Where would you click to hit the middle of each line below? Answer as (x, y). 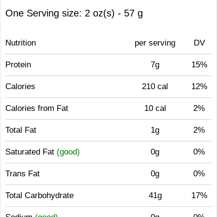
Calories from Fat (37, 108)
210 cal (155, 86)
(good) (68, 152)
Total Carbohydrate (39, 195)
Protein (18, 65)
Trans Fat (23, 174)
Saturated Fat (31, 152)
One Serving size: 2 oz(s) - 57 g (74, 13)
